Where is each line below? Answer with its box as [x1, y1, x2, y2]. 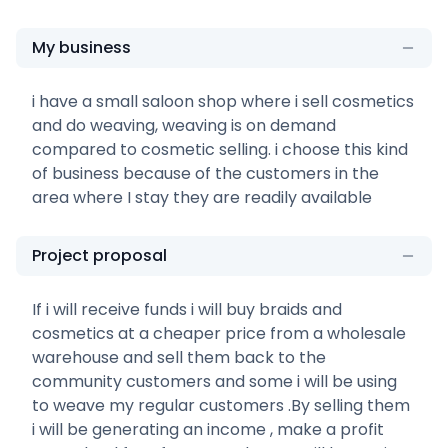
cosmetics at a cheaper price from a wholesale [32, 321, 406, 345]
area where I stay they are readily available [32, 185, 372, 209]
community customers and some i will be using [32, 369, 397, 393]
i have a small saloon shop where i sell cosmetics [32, 89, 414, 113]
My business [32, 35, 131, 59]
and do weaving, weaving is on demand [32, 113, 336, 137]
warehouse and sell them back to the [32, 345, 326, 369]
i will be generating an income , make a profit [32, 417, 384, 441]
